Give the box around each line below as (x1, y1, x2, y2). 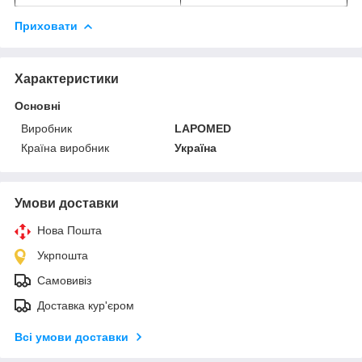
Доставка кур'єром (37, 298, 134, 312)
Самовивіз (37, 273, 91, 287)
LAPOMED (175, 121, 232, 135)
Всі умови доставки (15, 330, 128, 343)
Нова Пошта (37, 223, 102, 237)
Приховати (15, 19, 78, 32)
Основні (15, 99, 61, 112)
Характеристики (15, 71, 119, 86)
